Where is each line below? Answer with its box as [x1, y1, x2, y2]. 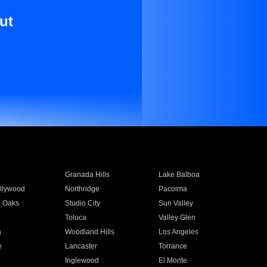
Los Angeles [159, 228, 199, 236]
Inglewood [64, 256, 99, 265]
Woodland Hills [64, 228, 114, 236]
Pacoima [159, 185, 188, 193]
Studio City [64, 199, 100, 207]
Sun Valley [159, 199, 194, 207]
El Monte [159, 256, 188, 265]
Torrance [159, 242, 188, 250]
